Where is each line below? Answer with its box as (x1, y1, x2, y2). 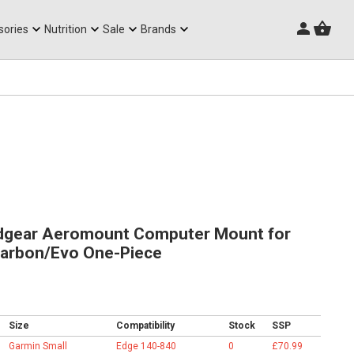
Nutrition (44, 23, 88, 36)
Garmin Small (8, 340, 67, 352)
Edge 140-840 (115, 340, 176, 352)
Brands (141, 23, 177, 36)
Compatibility (115, 319, 175, 331)
